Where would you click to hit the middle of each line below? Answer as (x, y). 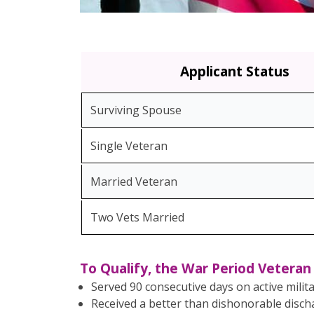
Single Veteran (129, 146)
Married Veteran (134, 182)
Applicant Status (234, 71)
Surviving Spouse (136, 110)
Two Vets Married (137, 217)
